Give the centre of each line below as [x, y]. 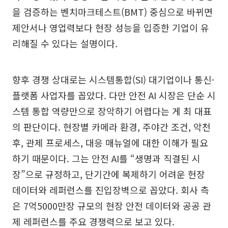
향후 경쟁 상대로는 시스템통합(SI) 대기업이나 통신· [113, 79]
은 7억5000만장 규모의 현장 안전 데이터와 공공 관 [112, 205]
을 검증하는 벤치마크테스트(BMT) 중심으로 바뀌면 [112, 11]
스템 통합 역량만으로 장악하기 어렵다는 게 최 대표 [112, 111]
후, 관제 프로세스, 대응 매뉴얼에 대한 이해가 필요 [110, 142]
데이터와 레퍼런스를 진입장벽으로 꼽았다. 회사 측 [111, 190]
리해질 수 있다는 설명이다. [65, 43]
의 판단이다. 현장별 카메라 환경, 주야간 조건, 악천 [111, 126]
